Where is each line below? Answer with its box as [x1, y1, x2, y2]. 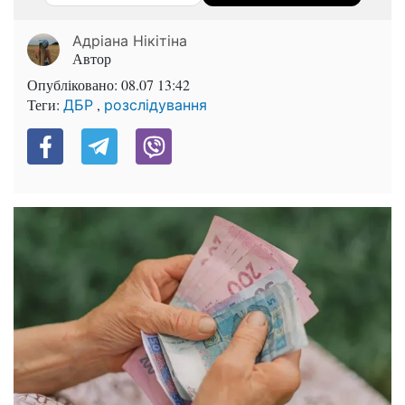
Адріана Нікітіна [72, 32, 187, 51]
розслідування [104, 96, 207, 115]
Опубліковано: [27, 75, 121, 95]
